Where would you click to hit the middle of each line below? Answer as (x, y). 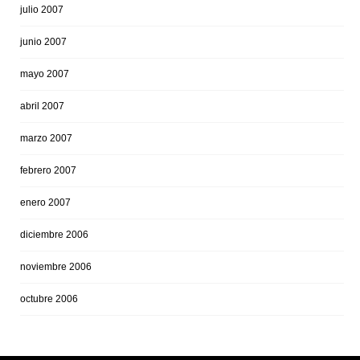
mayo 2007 (45, 74)
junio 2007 (43, 41)
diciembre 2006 (54, 234)
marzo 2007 (46, 138)
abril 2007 (42, 106)
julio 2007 (42, 9)
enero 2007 (45, 202)
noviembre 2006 (56, 266)
